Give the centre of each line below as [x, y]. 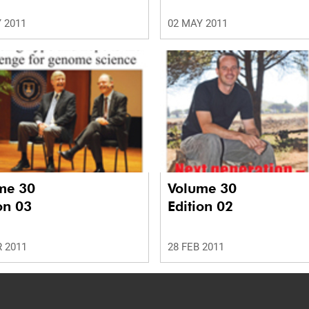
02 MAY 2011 [198, 23]
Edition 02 [200, 206]
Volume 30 [204, 188]
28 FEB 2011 [196, 247]
